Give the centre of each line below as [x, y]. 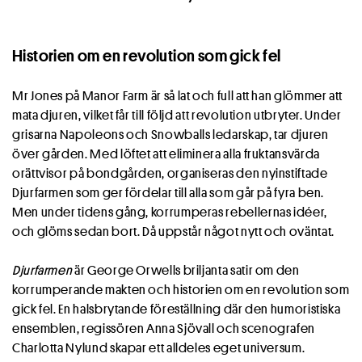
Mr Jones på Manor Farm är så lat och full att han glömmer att [178, 96]
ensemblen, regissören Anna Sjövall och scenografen [164, 328]
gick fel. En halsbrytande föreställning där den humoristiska [177, 309]
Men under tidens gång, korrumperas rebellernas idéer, [170, 212]
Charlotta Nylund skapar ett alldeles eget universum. [159, 348]
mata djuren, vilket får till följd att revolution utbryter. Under [177, 115]
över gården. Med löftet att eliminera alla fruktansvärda [166, 154]
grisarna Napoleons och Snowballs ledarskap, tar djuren [170, 135]
